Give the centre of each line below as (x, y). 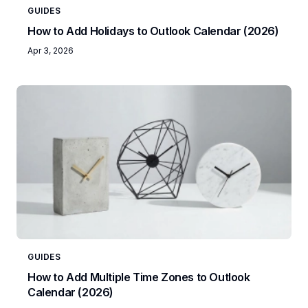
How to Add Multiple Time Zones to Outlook (139, 277)
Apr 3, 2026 (51, 51)
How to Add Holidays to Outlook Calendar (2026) (153, 31)
